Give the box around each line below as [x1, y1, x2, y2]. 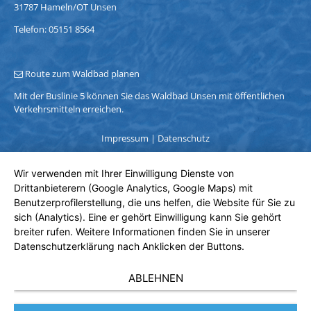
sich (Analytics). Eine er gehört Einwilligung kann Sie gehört [14, 211, 281, 223]
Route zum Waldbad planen [25, 67, 140, 80]
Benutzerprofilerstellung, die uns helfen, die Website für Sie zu [14, 196, 295, 208]
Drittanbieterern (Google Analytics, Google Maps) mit [14, 182, 253, 194]
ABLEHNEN [128, 271, 183, 285]
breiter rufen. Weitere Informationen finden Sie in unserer [14, 226, 270, 237]
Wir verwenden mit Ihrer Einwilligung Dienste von [14, 167, 234, 179]
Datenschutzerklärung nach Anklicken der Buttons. [14, 240, 244, 252]
